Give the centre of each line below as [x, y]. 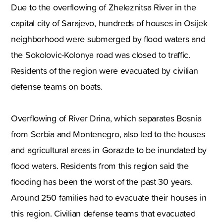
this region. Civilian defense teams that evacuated [103, 213]
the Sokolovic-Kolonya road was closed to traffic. [101, 55]
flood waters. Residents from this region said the [100, 166]
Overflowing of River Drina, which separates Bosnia [106, 118]
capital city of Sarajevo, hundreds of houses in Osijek [109, 23]
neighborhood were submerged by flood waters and [108, 39]
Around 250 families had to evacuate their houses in [109, 197]
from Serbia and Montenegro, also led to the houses [108, 134]
